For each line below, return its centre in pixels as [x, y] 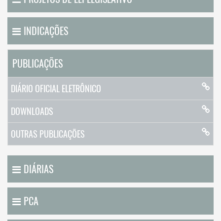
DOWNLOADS [32, 111]
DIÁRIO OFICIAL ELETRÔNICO [56, 89]
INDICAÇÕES [46, 31]
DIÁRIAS [38, 169]
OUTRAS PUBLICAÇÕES [48, 134]
